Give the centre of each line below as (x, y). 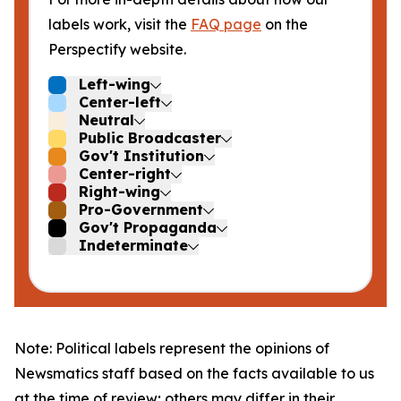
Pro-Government (141, 209)
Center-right (125, 174)
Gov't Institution (141, 156)
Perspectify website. (117, 49)
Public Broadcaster (150, 138)
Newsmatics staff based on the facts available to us (194, 373)
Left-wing (115, 84)
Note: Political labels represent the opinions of (172, 348)
